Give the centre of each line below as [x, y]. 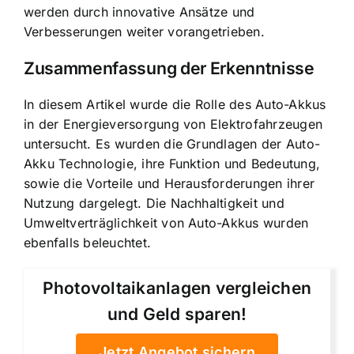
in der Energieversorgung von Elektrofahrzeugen [173, 124]
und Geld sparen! [177, 314]
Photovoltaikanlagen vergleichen [177, 288]
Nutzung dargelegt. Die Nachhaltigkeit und [154, 203]
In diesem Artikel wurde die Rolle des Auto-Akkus [175, 105]
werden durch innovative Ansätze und [139, 11]
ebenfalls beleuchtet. [88, 243]
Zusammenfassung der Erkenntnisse [169, 68]
